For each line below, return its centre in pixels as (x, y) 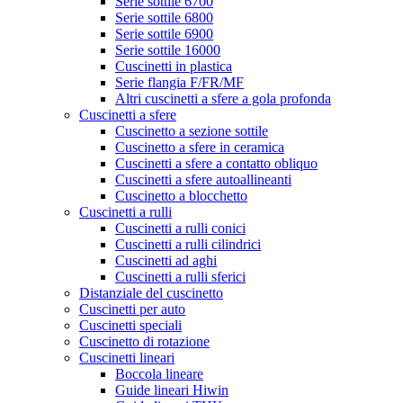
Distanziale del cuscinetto (151, 293)
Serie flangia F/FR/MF (179, 82)
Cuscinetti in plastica (174, 66)
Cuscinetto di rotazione (144, 341)
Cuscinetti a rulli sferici (180, 277)
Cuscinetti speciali (130, 325)
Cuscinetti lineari (127, 358)
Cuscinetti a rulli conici (180, 228)
